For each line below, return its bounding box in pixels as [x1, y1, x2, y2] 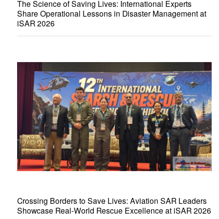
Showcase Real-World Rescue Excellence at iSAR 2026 [17, 204, 211, 216]
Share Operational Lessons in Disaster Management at [17, 7, 206, 19]
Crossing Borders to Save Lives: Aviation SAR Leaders [17, 195, 207, 206]
